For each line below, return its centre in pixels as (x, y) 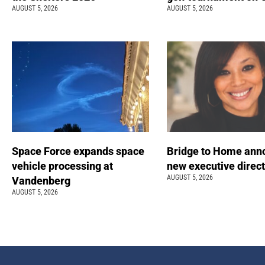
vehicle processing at (62, 166)
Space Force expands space (78, 151)
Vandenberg (42, 181)
